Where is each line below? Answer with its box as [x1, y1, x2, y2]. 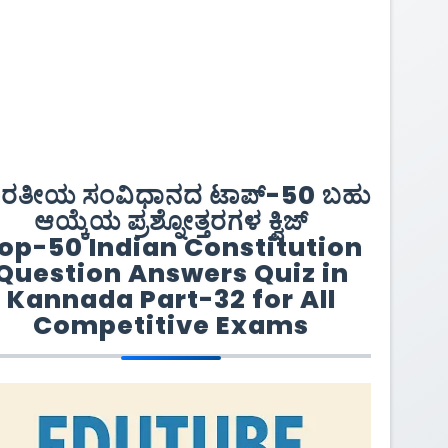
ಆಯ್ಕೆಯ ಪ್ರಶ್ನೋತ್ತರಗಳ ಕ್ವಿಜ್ [33, 203, 309, 239]
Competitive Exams [33, 307, 309, 343]
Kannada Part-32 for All [6, 281, 336, 317]
